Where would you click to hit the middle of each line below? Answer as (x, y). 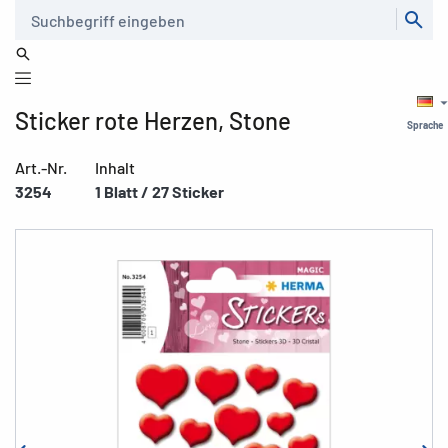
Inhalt (115, 167)
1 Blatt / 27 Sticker (159, 191)
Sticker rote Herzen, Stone (153, 120)
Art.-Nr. (41, 167)
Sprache (425, 125)
